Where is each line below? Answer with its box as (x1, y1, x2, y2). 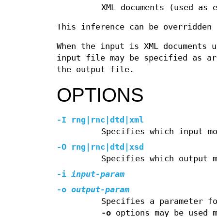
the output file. (57, 65, 134, 75)
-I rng (57, 115, 86, 125)
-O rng (57, 142, 86, 152)
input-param (66, 170, 124, 179)
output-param (66, 185, 129, 195)
